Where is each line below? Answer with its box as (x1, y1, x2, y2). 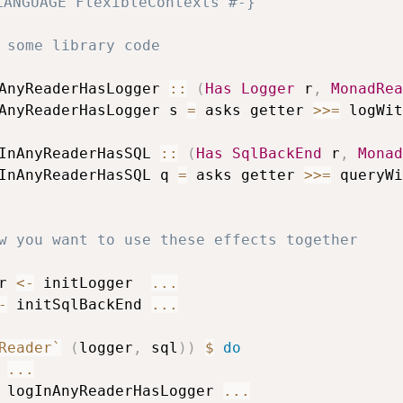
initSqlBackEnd (16, 295, 142, 313)
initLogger (43, 273, 133, 291)
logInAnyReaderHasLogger (7, 381, 214, 399)
